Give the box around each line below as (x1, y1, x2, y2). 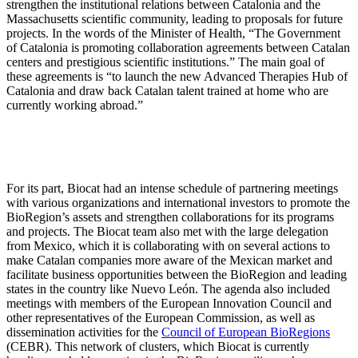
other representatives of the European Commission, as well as (6, 311, 315, 325)
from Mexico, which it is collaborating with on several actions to (6, 239, 330, 253)
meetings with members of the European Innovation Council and (6, 296, 332, 311)
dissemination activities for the (6, 325, 161, 340)
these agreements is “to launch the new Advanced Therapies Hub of (6, 70, 348, 84)
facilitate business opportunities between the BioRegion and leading (6, 268, 347, 282)
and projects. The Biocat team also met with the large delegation (6, 225, 328, 239)
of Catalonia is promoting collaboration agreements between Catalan (6, 41, 350, 55)
